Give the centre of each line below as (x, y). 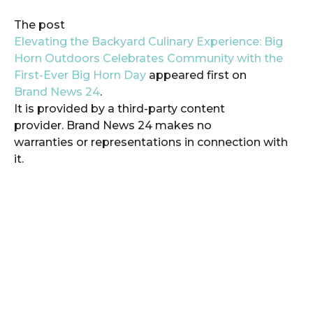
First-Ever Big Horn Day (81, 75)
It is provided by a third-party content (119, 108)
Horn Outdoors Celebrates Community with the (148, 58)
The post (39, 24)
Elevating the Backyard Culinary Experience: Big (148, 41)
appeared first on (198, 75)
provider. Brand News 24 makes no (113, 125)
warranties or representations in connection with (151, 142)
